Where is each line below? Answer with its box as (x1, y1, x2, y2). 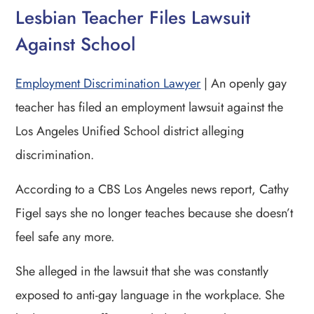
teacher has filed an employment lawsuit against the (15, 97, 284, 116)
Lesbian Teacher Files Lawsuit (15, 4, 251, 31)
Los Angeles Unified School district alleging (15, 121, 245, 140)
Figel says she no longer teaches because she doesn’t (15, 203, 294, 222)
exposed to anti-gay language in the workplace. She (15, 285, 285, 304)
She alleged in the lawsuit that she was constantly (15, 261, 269, 280)
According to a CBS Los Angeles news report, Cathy (15, 179, 289, 198)
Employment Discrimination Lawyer (15, 74, 201, 93)
